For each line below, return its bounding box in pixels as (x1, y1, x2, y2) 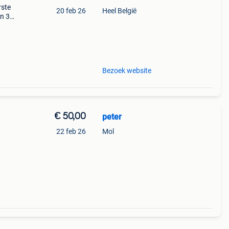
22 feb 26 (56, 127, 86, 135)
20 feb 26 (56, 7, 86, 15)
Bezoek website (102, 66, 151, 75)
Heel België (102, 7, 136, 15)
